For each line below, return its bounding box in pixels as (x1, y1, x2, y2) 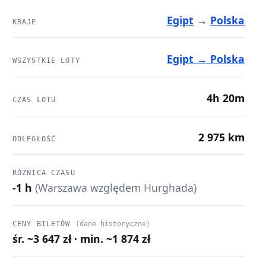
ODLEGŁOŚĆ (12, 134, 56, 143)
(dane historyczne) (75, 219, 150, 228)
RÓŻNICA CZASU (12, 169, 75, 178)
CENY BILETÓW (12, 219, 75, 228)
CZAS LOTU (12, 96, 56, 104)
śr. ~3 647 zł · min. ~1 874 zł (12, 231, 150, 246)
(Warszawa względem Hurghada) (34, 180, 197, 195)
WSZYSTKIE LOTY (12, 56, 80, 65)
